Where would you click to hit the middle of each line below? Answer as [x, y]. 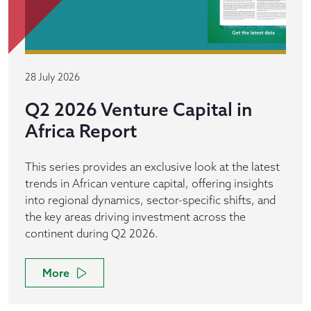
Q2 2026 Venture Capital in [139, 109]
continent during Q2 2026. [92, 233]
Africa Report [81, 131]
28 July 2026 [52, 77]
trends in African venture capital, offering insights [149, 183]
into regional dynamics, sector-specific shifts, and [150, 200]
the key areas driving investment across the [135, 216]
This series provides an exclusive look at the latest [152, 166]
